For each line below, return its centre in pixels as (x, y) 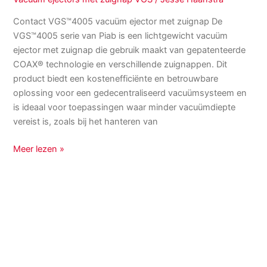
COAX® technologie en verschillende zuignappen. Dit (120, 65)
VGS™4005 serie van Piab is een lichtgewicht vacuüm (121, 36)
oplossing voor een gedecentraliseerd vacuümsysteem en (130, 93)
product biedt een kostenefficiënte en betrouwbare (116, 79)
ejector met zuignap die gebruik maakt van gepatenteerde (130, 50)
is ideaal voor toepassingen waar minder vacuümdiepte (125, 108)
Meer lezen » (39, 149)
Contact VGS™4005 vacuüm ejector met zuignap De (118, 22)
